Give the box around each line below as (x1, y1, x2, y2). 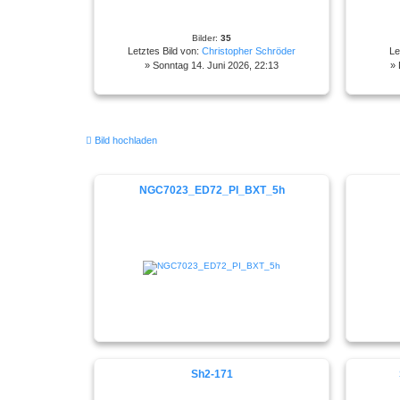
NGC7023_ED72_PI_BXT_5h (138, 183, 285, 196)
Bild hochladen (95, 134, 157, 146)
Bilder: (192, 32, 221, 43)
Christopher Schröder (202, 45, 296, 56)
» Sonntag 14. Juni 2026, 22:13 (145, 59, 279, 71)
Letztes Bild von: (128, 45, 202, 56)
